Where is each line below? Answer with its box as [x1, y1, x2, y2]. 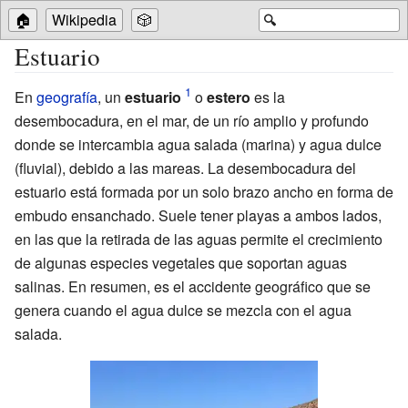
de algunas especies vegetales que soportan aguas [15, 251, 347, 273]
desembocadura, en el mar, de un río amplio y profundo [15, 109, 369, 131]
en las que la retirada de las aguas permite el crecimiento [15, 228, 382, 250]
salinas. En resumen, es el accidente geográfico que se [15, 275, 371, 297]
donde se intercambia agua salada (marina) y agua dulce [15, 133, 382, 155]
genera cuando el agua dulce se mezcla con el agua [15, 299, 352, 321]
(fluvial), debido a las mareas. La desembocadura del [15, 157, 356, 178]
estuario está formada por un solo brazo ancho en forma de [15, 180, 393, 202]
